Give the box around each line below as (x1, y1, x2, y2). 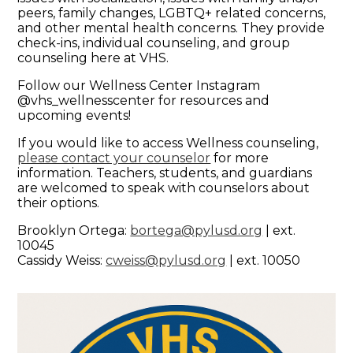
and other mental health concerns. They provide (17, 20, 325, 35)
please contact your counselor (17, 150, 211, 165)
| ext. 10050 (226, 252, 301, 268)
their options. (17, 195, 103, 210)
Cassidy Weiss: (17, 252, 106, 268)
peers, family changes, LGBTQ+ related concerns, (17, 5, 326, 20)
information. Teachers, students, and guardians (17, 165, 313, 180)
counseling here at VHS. (17, 50, 169, 65)
